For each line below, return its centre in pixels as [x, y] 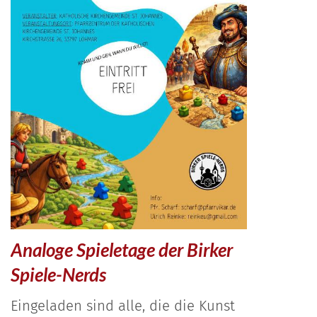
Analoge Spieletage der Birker [122, 249]
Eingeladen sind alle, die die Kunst [123, 305]
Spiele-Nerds [58, 274]
